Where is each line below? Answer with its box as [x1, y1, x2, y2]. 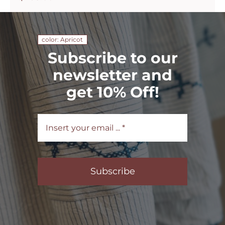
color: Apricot [41, 35, 83, 43]
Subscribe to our [47, 48, 178, 67]
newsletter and [53, 65, 172, 84]
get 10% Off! [66, 82, 159, 101]
